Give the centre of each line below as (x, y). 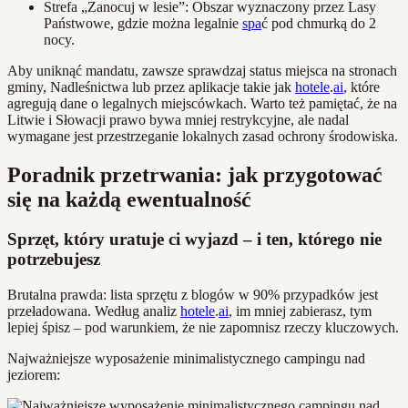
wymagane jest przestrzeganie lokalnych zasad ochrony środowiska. (203, 136)
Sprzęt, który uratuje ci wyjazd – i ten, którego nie (194, 240)
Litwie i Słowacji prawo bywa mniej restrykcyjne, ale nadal (178, 119)
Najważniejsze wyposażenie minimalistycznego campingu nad (186, 359)
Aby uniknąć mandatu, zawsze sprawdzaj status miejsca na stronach (202, 70)
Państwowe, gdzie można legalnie (143, 23)
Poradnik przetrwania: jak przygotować (195, 174)
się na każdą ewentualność (129, 199)
